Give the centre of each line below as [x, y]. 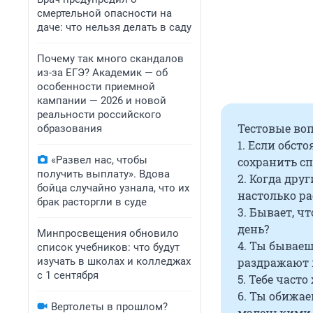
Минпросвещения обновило [108, 233]
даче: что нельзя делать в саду [114, 27]
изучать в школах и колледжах [114, 261]
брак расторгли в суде [92, 202]
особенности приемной [96, 87]
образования [70, 129]
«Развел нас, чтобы [99, 160]
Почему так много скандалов [110, 59]
